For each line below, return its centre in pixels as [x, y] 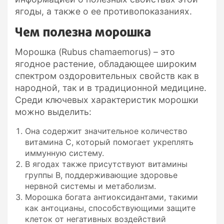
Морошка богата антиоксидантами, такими [111, 197]
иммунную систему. [64, 153]
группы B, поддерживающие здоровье [101, 175]
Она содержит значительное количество [106, 131]
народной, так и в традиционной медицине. [111, 87]
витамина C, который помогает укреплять [109, 142]
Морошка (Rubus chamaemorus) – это [95, 51]
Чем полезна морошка [83, 33]
